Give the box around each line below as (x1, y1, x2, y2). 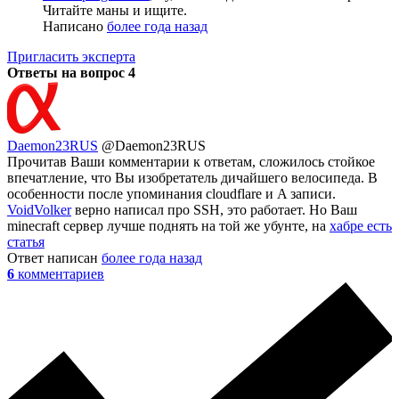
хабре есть (330, 218, 392, 234)
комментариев (18, 266, 104, 282)
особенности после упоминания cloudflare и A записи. (7, 186, 336, 202)
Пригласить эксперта (7, 49, 135, 65)
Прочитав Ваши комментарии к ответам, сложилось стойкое (7, 154, 375, 170)
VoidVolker (7, 202, 71, 218)
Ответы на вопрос (7, 65, 128, 81)
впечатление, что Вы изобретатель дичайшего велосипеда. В (7, 170, 378, 186)
